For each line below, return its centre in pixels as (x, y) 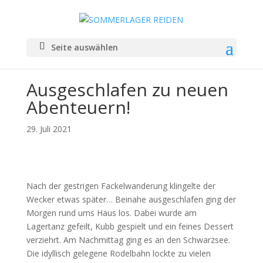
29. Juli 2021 (49, 129)
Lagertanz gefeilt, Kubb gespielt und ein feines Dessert (130, 226)
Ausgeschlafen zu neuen (127, 90)
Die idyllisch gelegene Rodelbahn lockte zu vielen (118, 253)
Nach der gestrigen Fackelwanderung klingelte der (121, 186)
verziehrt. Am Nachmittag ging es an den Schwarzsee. (128, 240)
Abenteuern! (78, 107)
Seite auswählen (84, 47)
